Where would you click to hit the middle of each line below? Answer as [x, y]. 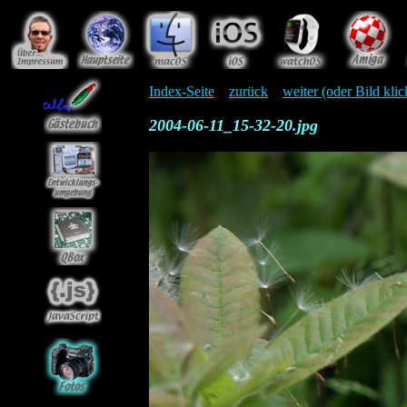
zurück [248, 91]
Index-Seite [182, 91]
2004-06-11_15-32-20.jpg [233, 125]
